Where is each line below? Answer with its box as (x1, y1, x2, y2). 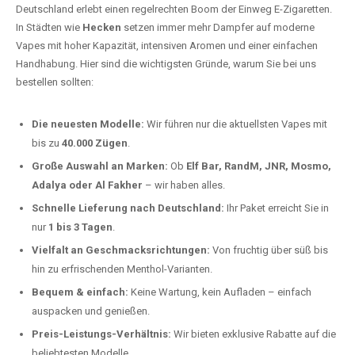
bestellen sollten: (16, 80, 94, 92)
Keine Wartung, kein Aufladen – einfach (128, 290, 311, 302)
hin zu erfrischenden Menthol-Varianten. (32, 267, 212, 279)
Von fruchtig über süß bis (210, 248, 328, 260)
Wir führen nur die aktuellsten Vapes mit (144, 122, 327, 134)
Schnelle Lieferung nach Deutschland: (32, 206, 224, 218)
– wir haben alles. (143, 183, 225, 195)
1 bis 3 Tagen (48, 225, 113, 237)
